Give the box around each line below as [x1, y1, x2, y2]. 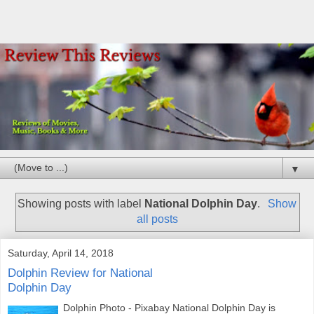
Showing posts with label [18, 198, 145, 210]
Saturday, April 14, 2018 [8, 247, 114, 259]
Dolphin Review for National [8, 266, 153, 280]
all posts [136, 213, 178, 226]
